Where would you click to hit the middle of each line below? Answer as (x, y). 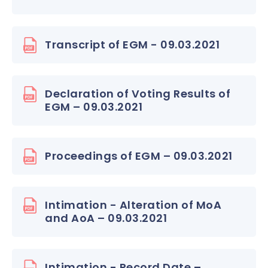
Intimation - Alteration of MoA (133, 205)
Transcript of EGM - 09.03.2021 (132, 45)
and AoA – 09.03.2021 (106, 218)
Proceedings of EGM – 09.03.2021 (139, 156)
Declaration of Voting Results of (138, 94)
